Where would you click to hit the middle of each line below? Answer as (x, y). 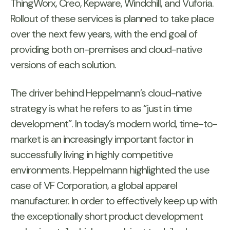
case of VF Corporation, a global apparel (94, 186)
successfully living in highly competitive (92, 155)
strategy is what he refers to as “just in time (101, 109)
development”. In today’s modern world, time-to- (114, 124)
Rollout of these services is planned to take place (112, 19)
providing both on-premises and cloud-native (106, 50)
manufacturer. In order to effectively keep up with (114, 201)
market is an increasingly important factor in (102, 139)
